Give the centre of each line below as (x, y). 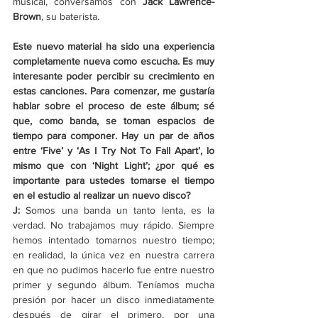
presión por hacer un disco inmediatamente (114, 300)
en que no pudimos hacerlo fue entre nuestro (114, 270)
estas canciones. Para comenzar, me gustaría (114, 91)
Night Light (120, 166)
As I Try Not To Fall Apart (138, 151)
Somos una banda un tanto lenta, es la (120, 210)
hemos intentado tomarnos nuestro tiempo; (114, 240)
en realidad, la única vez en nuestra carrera (114, 255)
